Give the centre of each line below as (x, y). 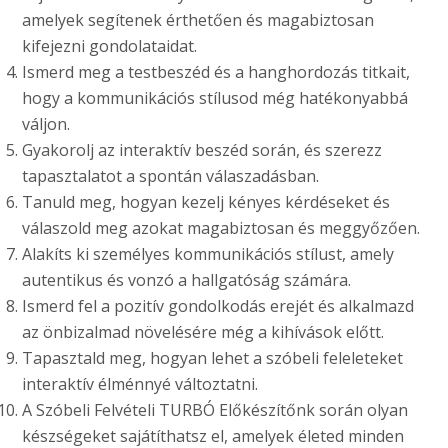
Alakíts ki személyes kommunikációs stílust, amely (208, 253)
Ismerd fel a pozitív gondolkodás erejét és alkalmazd (218, 305)
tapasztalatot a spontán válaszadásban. (171, 175)
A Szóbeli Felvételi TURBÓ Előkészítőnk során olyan (215, 409)
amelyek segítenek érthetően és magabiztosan (198, 19)
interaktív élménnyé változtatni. (140, 383)
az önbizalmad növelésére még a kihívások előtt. (203, 331)
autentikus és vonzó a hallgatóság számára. (187, 279)
